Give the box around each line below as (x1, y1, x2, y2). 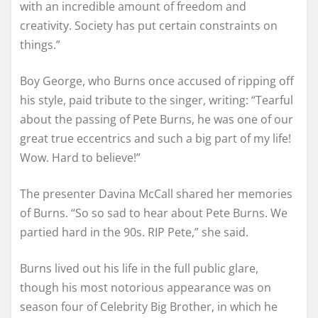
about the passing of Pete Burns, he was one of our (20, 111, 293, 128)
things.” (20, 37, 60, 53)
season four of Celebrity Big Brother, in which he (20, 299, 278, 315)
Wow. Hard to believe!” (20, 150, 141, 166)
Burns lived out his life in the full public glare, (20, 261, 258, 277)
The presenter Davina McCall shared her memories (20, 186, 292, 202)
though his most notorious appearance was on (20, 280, 271, 296)
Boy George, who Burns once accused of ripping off (20, 73, 294, 89)
